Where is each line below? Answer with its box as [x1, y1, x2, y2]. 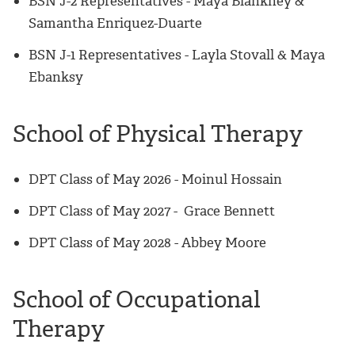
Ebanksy [29, 68, 83, 86]
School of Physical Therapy [13, 119, 303, 150]
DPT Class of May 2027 [29, 202, 174, 220]
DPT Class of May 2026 [29, 170, 174, 189]
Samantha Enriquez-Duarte [29, 14, 202, 32]
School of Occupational [13, 284, 261, 315]
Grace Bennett [181, 202, 275, 220]
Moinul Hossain [181, 170, 282, 189]
